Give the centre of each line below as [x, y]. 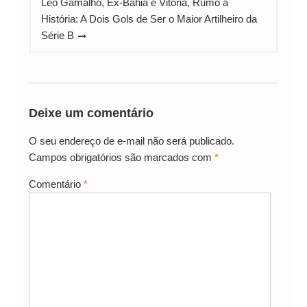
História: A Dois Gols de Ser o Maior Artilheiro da [149, 19]
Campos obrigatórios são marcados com [121, 157]
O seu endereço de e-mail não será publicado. [131, 140]
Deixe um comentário [91, 113]
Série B [57, 36]
